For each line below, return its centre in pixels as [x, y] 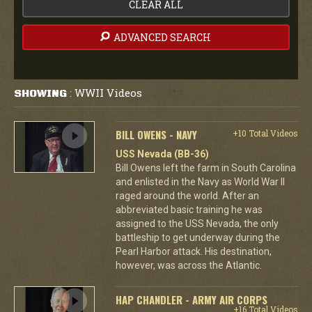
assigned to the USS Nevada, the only [197, 223]
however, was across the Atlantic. [188, 265]
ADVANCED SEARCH [161, 37]
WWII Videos [108, 92]
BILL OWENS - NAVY [156, 134]
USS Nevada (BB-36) [162, 154]
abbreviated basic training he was [189, 209]
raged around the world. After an [187, 195]
